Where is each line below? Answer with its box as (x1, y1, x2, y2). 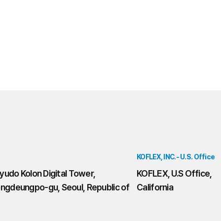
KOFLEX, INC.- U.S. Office (137, 153, 215, 161)
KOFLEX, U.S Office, (137, 168, 212, 179)
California (137, 182, 174, 192)
